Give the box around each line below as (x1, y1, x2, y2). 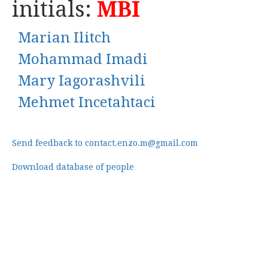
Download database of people (12, 162, 134, 172)
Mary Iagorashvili (18, 72, 145, 89)
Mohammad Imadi (18, 51, 148, 68)
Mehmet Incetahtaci (18, 94, 156, 111)
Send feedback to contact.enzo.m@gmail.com (12, 138, 198, 148)
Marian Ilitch (18, 29, 111, 46)
